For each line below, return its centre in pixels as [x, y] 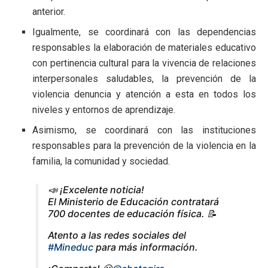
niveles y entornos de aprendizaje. [104, 109]
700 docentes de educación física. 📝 [132, 213]
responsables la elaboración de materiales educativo [144, 47]
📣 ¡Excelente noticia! [96, 189]
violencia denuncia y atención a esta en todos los [144, 94]
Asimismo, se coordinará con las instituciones [144, 130]
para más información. [146, 247]
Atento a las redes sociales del [117, 235]
